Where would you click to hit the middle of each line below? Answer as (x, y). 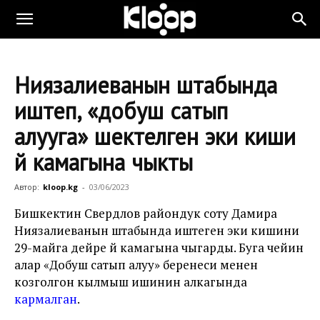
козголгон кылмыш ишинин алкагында (131, 282)
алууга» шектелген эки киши (155, 136)
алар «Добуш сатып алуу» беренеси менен (136, 265)
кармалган (46, 299)
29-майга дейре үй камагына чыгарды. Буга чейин (159, 247)
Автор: (27, 187)
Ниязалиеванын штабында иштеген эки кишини (157, 230)
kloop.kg (60, 187)
